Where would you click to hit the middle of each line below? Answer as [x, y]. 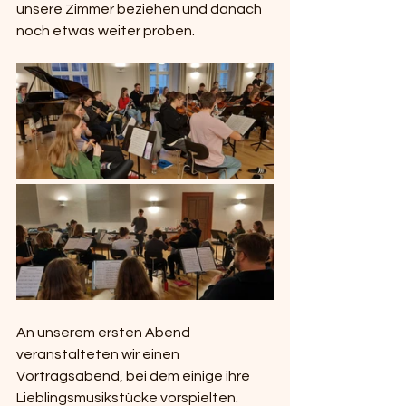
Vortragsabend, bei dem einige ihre [133, 376]
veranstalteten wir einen [99, 354]
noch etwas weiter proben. [106, 30]
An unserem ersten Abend [105, 332]
